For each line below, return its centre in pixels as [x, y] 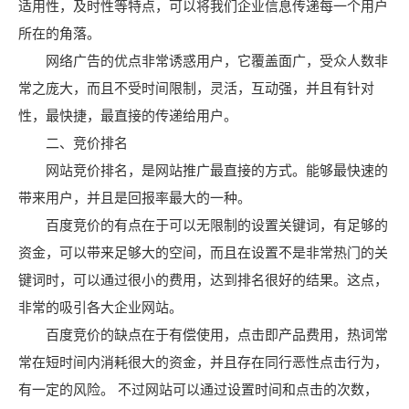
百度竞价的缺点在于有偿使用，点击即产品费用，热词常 [203, 335]
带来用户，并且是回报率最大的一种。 [135, 198]
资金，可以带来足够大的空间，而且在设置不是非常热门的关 [203, 252]
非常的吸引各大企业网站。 [100, 307]
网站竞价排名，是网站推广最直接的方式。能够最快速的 [203, 170]
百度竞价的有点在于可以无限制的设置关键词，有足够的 [203, 225]
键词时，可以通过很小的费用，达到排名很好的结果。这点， [203, 280]
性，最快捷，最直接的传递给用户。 [128, 115]
